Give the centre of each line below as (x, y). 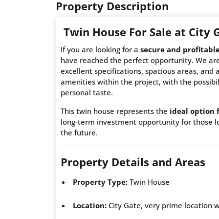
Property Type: (100, 182)
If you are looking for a (100, 49)
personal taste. (87, 92)
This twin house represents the (115, 111)
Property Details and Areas (133, 162)
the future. (79, 132)
